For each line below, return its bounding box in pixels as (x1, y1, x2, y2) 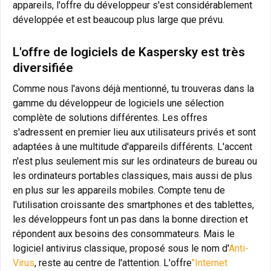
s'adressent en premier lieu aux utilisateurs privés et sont (13, 126, 256, 139)
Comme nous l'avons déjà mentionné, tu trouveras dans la (13, 83, 254, 95)
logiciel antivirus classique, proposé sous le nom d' (13, 243, 229, 255)
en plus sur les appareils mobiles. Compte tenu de (13, 184, 225, 197)
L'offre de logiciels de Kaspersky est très (13, 45, 245, 60)
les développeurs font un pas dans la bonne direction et (13, 214, 248, 226)
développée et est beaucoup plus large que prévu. (13, 14, 224, 26)
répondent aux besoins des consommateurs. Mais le (13, 228, 235, 240)
